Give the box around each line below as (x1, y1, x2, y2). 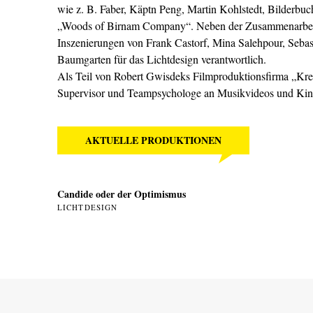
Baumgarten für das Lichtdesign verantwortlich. (57, 52, 266, 66)
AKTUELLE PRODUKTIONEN (85, 133, 221, 147)
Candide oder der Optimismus (57, 187, 186, 201)
